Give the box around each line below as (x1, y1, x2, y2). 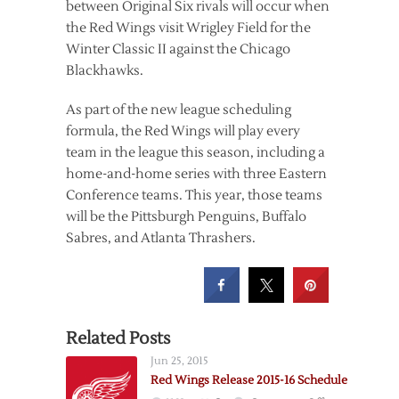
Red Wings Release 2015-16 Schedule (151, 373, 347, 387)
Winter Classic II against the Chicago (66, 41, 290, 58)
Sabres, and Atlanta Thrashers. (66, 230, 256, 247)
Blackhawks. (66, 62, 143, 79)
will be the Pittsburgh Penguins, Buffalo (66, 208, 306, 225)
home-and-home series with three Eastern (66, 166, 327, 183)
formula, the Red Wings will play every (66, 123, 300, 140)
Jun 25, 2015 (151, 354, 208, 368)
